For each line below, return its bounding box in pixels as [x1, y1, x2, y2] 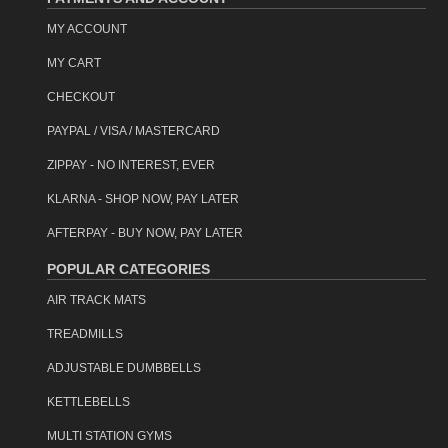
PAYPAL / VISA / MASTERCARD [47, 124, 220, 138]
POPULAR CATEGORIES [47, 261, 210, 277]
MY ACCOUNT [47, 22, 127, 36]
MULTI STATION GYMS [47, 429, 172, 443]
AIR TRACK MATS [47, 293, 146, 307]
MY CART [47, 56, 101, 70]
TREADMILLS [47, 327, 123, 341]
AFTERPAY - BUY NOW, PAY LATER [47, 226, 243, 240]
